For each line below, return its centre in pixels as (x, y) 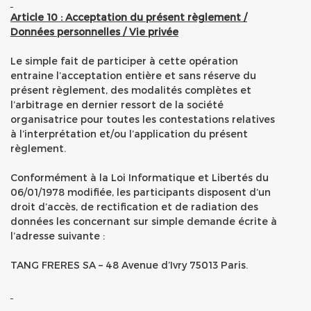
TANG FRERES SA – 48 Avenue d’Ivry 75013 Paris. (129, 265)
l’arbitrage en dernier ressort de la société (117, 104)
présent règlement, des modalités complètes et (131, 90)
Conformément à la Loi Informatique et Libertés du (140, 177)
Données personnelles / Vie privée (94, 32)
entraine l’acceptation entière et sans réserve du (133, 75)
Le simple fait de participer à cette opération (124, 61)
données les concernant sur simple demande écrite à (144, 221)
